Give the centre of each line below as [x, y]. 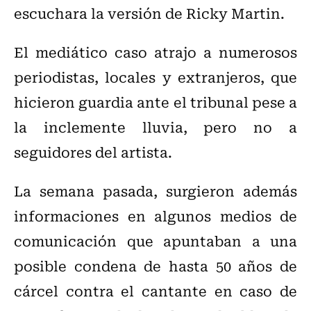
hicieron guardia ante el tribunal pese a [155, 102]
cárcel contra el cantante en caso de [155, 291]
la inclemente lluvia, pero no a [155, 127]
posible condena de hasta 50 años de [155, 266]
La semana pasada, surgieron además [155, 191]
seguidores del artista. [93, 152]
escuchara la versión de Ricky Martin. [149, 13]
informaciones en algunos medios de [155, 216]
